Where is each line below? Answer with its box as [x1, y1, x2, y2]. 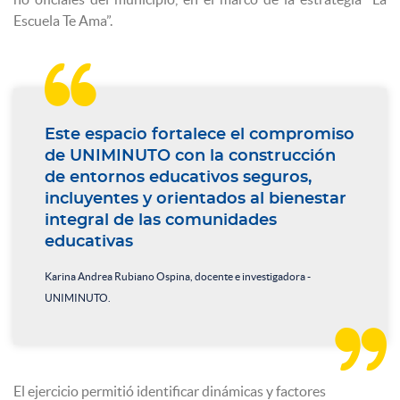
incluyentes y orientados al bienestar [45, 190, 346, 207]
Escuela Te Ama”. [13, 12, 112, 29]
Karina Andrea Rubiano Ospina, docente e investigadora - [45, 270, 311, 282]
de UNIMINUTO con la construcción [45, 147, 336, 164]
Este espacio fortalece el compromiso [45, 126, 354, 143]
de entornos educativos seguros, [45, 169, 312, 186]
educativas [45, 233, 133, 250]
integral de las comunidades [45, 212, 277, 229]
